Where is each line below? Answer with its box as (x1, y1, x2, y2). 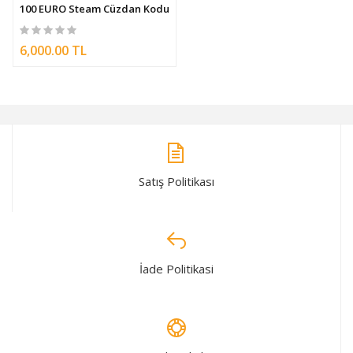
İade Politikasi (139, 261, 214, 277)
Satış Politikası (139, 173, 214, 190)
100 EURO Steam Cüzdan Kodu (20, 2, 169, 17)
